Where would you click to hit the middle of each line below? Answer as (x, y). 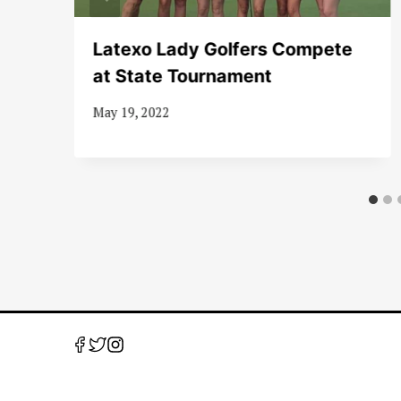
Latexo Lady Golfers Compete (222, 49)
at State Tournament (182, 76)
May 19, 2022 (131, 112)
